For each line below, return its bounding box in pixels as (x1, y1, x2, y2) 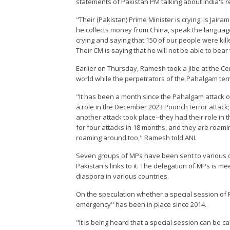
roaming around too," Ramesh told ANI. (76, 133, 197, 143)
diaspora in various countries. (76, 171, 169, 181)
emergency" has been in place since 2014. (76, 200, 207, 209)
